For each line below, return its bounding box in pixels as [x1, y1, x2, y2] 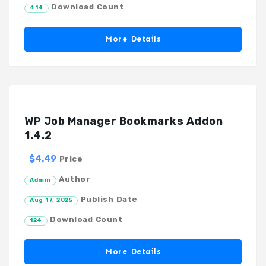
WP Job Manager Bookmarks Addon [24, 114, 223, 128]
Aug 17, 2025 [30, 196, 72, 204]
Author [56, 174, 90, 183]
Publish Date [78, 194, 138, 204]
